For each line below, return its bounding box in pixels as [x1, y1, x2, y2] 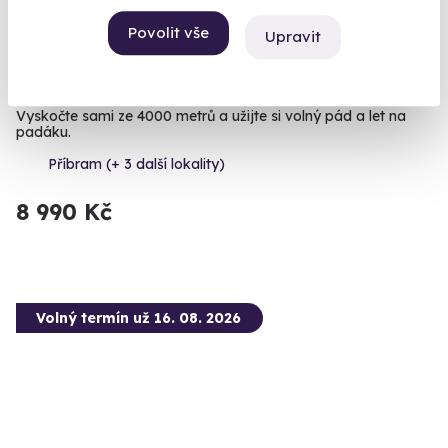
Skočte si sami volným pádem [16, 72, 293, 96]
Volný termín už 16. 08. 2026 [36, 308, 241, 327]
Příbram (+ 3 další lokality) [48, 154, 225, 173]
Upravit [264, 26, 321, 46]
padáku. [16, 122, 71, 141]
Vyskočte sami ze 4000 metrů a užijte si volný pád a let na [16, 106, 406, 125]
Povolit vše [127, 23, 209, 42]
